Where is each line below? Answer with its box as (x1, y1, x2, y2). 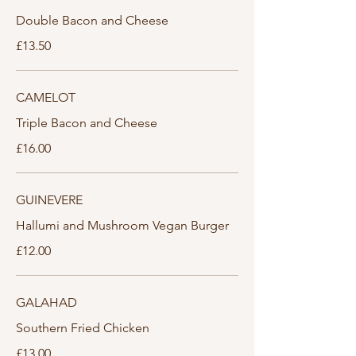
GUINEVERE (16, 192, 83, 207)
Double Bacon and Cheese (16, 13, 168, 28)
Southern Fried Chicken (16, 320, 149, 335)
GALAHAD (16, 295, 77, 310)
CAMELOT (16, 90, 75, 105)
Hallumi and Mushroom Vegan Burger (16, 218, 229, 233)
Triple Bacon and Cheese (16, 115, 157, 130)
